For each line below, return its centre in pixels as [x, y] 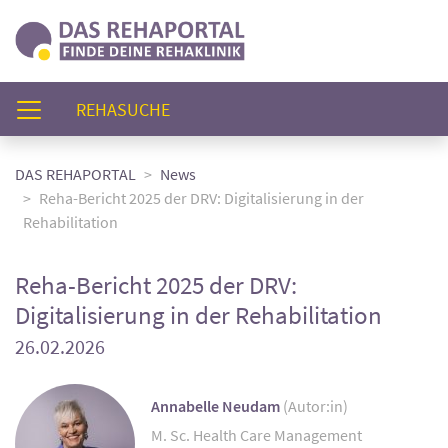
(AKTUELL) [208, 108]
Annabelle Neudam [217, 406]
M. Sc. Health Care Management [256, 434]
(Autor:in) [315, 405]
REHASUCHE [123, 109]
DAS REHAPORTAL [75, 174]
